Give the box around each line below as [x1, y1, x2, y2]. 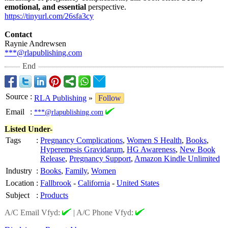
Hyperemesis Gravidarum [40, 145, 123, 154]
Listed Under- [5, 125, 52, 133]
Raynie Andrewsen [5, 39, 66, 48]
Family [65, 166, 87, 175]
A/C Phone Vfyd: [76, 208, 135, 217]
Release [40, 154, 65, 163]
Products [40, 191, 68, 199]
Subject [6, 191, 30, 199]
